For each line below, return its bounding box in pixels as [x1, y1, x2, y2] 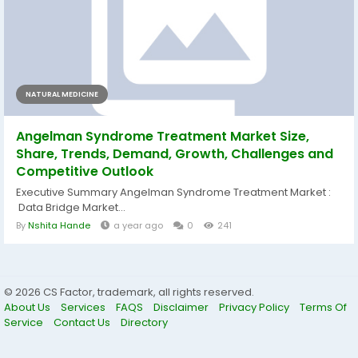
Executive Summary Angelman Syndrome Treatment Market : [16, 185, 331, 200]
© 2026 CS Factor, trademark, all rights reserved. [4, 284, 254, 300]
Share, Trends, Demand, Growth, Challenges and [16, 145, 333, 163]
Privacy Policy [219, 300, 292, 315]
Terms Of [300, 300, 347, 315]
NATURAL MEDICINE [26, 89, 98, 99]
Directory [121, 315, 168, 330]
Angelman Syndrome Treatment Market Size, [16, 127, 309, 145]
